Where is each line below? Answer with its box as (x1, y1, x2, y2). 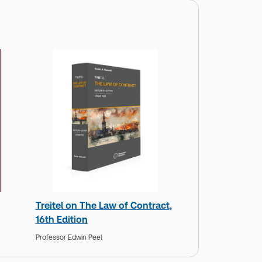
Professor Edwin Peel (35, 233, 102, 242)
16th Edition (35, 214, 88, 226)
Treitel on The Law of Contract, (35, 200, 172, 212)
